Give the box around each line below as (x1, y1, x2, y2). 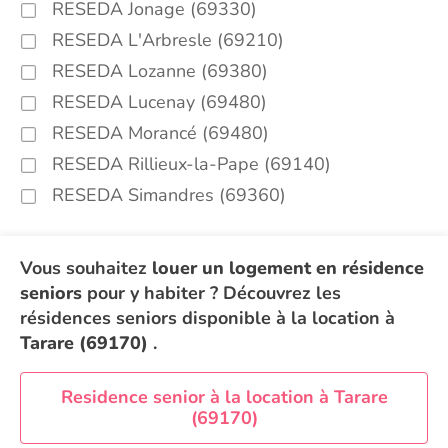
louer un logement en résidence (152, 256, 424, 280)
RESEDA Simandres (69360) (52, 183, 286, 207)
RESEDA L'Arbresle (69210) (52, 28, 284, 52)
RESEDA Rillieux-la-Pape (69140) (52, 152, 331, 176)
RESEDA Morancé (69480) (52, 121, 269, 145)
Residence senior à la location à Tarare (60, 385, 388, 409)
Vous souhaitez (20, 256, 152, 280)
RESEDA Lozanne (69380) (52, 59, 268, 83)
